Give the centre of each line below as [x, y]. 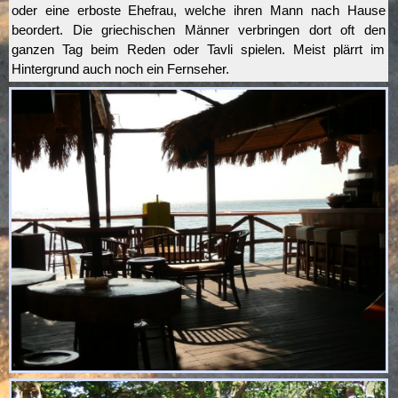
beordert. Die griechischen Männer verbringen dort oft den [199, 30]
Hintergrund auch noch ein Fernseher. [120, 69]
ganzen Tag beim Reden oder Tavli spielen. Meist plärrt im [199, 50]
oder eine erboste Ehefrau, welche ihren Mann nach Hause [199, 11]
